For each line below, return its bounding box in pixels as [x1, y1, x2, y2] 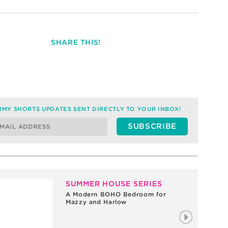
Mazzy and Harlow [66, 198, 127, 206]
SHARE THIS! [51, 38, 101, 46]
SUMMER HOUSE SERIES [66, 179, 162, 188]
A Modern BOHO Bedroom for [66, 190, 166, 198]
